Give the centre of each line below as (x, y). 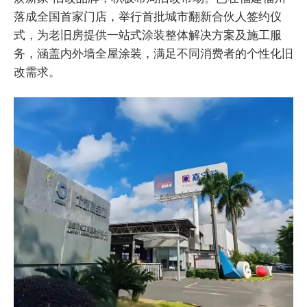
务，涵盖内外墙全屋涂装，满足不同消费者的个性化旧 (153, 53)
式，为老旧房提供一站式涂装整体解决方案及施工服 (148, 35)
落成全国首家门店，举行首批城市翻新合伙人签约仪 (148, 16)
